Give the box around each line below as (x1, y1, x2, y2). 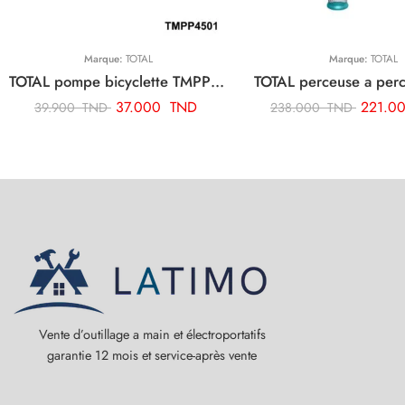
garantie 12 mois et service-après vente (47, 344, 257, 364)
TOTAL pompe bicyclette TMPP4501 (211, 70, 224, 92)
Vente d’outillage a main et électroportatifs (38, 324, 266, 344)
